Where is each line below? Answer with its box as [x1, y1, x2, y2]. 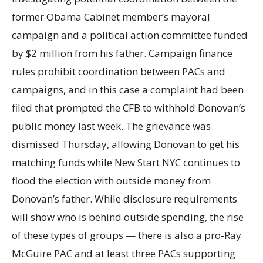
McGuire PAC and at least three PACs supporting [12, 247, 235, 260]
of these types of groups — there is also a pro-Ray [12, 228, 241, 242]
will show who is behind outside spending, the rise [12, 210, 244, 224]
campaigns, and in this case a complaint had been [12, 83, 244, 96]
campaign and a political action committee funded [12, 28, 248, 42]
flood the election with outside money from [12, 174, 211, 187]
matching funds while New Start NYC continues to [12, 156, 240, 169]
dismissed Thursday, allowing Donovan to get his [12, 137, 240, 151]
